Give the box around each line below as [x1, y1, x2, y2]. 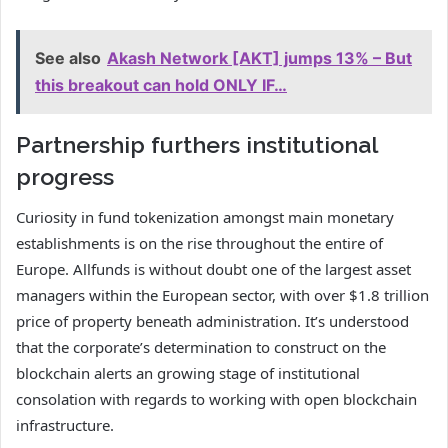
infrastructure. [16, 415, 114, 436]
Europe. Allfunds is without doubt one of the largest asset [16, 259, 411, 280]
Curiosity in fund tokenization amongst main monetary [16, 207, 394, 228]
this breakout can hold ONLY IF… [35, 74, 287, 95]
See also [35, 47, 101, 68]
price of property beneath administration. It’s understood [16, 311, 409, 332]
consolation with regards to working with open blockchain [16, 389, 417, 410]
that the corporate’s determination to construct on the [16, 337, 386, 358]
